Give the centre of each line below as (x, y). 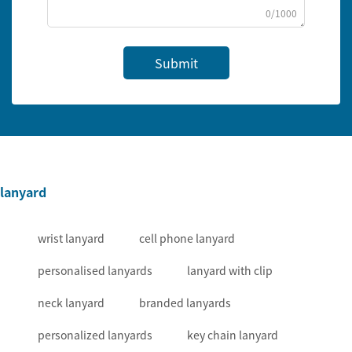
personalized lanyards (95, 335)
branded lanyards (185, 303)
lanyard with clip (230, 271)
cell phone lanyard (187, 238)
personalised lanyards (95, 271)
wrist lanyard (71, 238)
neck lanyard (71, 303)
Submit (176, 63)
